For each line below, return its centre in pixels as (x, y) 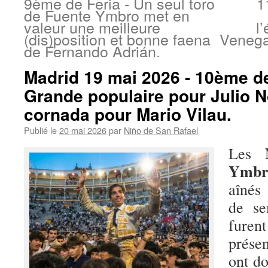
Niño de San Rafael (161, 130)
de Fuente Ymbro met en (107, 15)
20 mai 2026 (83, 130)
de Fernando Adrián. (92, 51)
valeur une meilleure (92, 27)
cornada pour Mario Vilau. (128, 114)
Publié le (40, 130)
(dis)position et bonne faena (117, 39)
